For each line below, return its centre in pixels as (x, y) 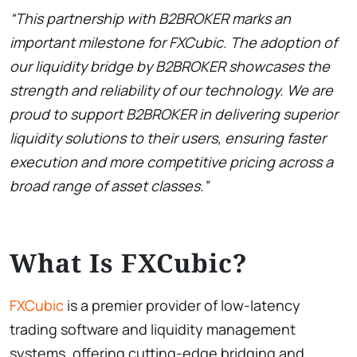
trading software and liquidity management (153, 329)
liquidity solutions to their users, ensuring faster (168, 137)
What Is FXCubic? (129, 262)
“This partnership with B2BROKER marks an (150, 18)
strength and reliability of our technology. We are (171, 90)
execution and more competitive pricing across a (171, 161)
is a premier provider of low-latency (182, 305)
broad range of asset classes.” (109, 185)
